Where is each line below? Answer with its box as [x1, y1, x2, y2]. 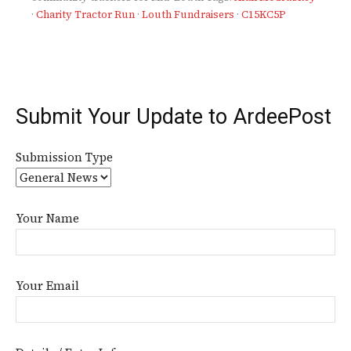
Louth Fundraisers [142, 8, 234, 22]
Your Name [16, 210, 79, 227]
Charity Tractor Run [36, 8, 135, 22]
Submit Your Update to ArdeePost [16, 104, 331, 130]
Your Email [16, 277, 79, 295]
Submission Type [16, 149, 113, 166]
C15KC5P [241, 8, 286, 22]
